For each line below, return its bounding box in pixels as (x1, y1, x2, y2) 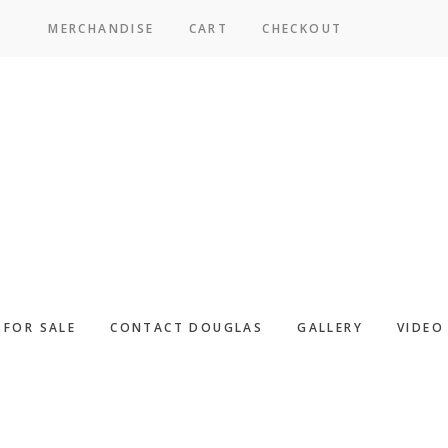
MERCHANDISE (48, 20, 155, 37)
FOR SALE (3, 319, 77, 336)
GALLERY (297, 319, 363, 336)
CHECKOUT (262, 20, 343, 37)
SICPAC (361, 20, 415, 37)
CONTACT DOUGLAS (110, 319, 264, 336)
